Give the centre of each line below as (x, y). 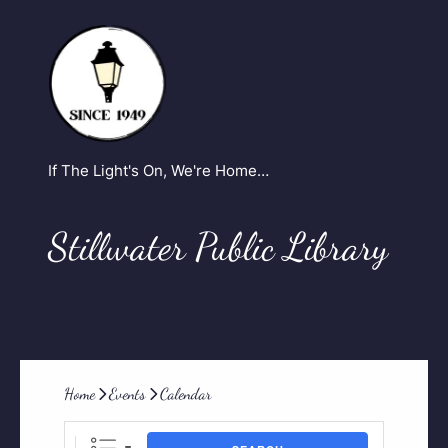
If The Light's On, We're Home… (158, 170)
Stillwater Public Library (218, 246)
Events (127, 393)
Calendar (186, 393)
